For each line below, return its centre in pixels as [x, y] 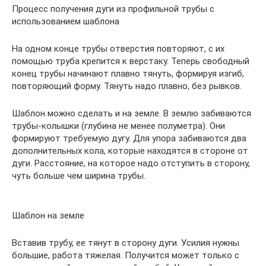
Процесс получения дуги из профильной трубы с [113, 9]
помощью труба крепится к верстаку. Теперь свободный [131, 61]
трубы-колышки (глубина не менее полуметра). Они [118, 126]
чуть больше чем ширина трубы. [79, 176]
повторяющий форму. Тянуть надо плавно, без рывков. [127, 86]
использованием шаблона [66, 22]
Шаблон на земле [48, 216]
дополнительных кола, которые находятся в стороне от [130, 151]
